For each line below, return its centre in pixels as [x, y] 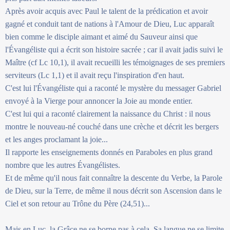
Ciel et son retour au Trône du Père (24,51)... [78, 203]
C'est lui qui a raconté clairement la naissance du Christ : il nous [108, 113]
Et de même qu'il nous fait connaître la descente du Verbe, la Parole [114, 178]
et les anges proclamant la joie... [56, 139]
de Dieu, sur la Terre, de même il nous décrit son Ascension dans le [113, 190]
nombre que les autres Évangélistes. [63, 165]
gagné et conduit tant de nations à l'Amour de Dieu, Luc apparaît [110, 24]
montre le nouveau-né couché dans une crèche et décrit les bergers [112, 126]
